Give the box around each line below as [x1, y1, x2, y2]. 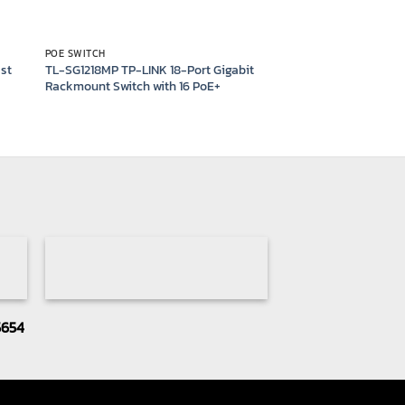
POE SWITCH [44, 45, 106, 61]
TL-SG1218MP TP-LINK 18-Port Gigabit [44, 59, 254, 80]
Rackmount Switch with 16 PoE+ [44, 75, 221, 96]
